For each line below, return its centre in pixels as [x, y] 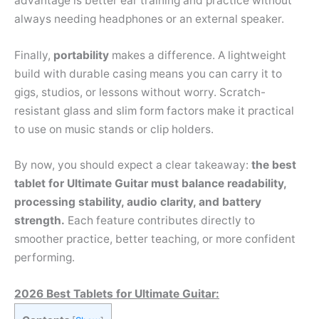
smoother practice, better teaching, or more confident [155, 239]
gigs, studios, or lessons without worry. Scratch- [140, 92]
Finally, [34, 55]
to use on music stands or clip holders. [114, 129]
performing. [45, 258]
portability [81, 55]
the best [274, 165]
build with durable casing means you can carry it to [148, 73]
